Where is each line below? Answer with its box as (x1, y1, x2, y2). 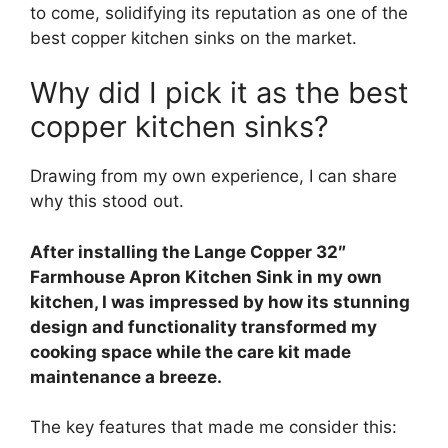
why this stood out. (30, 191, 184, 212)
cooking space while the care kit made (30, 341, 351, 362)
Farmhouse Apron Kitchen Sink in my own (30, 266, 382, 287)
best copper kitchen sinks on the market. (30, 27, 357, 48)
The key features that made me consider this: (30, 417, 397, 438)
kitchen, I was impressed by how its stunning (30, 291, 410, 312)
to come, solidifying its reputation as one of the (30, 2, 408, 23)
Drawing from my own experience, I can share (30, 166, 397, 187)
